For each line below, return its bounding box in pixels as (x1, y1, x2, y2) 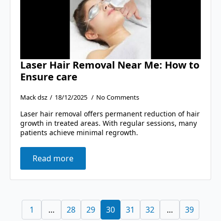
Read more (33, 153, 74, 164)
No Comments (96, 93, 139, 102)
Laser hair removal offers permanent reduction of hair (20, 109, 200, 119)
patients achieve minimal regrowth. (20, 128, 138, 138)
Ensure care (20, 70, 77, 84)
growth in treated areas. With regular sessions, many (20, 118, 197, 128)
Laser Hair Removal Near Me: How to (20, 58, 199, 72)
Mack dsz (20, 93, 47, 102)
